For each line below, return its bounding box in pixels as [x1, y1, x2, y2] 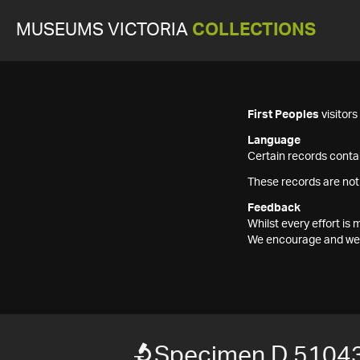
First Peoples [247, 109, 319, 121]
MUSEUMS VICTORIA [16, 22, 192, 39]
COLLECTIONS [192, 22, 316, 39]
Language [247, 135, 301, 146]
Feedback [247, 202, 301, 214]
